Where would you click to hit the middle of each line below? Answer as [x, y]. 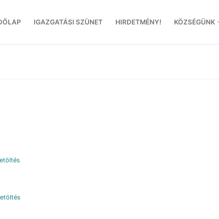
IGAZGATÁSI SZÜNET [68, 22]
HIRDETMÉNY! [138, 22]
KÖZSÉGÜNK [195, 22]
